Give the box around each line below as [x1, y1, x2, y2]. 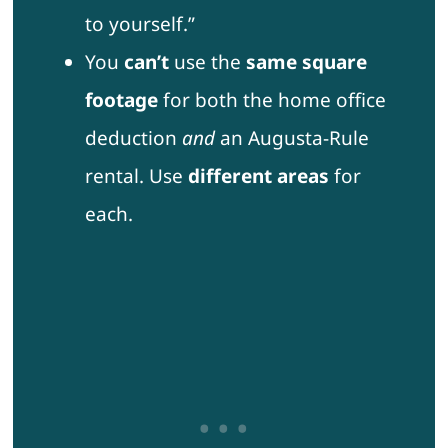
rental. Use [84, 163, 188, 190]
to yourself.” [84, 11, 195, 38]
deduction [84, 125, 182, 152]
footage [84, 87, 158, 114]
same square [245, 49, 367, 76]
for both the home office [157, 87, 386, 114]
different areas [187, 163, 329, 190]
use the [168, 49, 246, 76]
